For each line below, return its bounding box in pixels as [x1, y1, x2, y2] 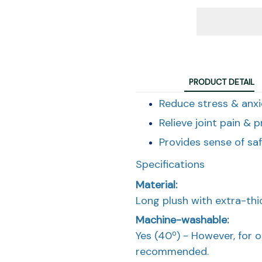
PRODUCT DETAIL [189, 77, 254, 88]
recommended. [136, 244, 209, 258]
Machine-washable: [136, 212, 229, 227]
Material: [136, 177, 177, 192]
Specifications [136, 157, 205, 171]
